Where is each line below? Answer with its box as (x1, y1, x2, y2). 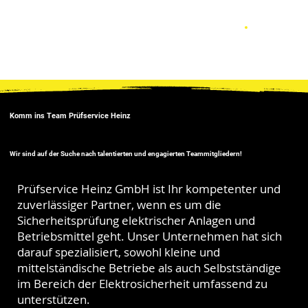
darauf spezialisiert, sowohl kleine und (17, 243, 221, 260)
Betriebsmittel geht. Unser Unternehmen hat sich (17, 228, 283, 244)
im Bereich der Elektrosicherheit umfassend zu (17, 275, 268, 291)
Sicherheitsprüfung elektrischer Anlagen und (17, 212, 256, 228)
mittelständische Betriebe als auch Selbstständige (17, 259, 282, 276)
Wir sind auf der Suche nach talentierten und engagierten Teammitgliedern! (9, 150, 242, 158)
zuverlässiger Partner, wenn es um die (17, 196, 222, 212)
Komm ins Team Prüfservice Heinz (9, 111, 131, 120)
